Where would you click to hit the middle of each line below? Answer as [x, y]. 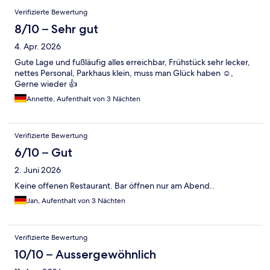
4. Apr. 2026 [38, 46]
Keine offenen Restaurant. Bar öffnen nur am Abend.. [115, 185]
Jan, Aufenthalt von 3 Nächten [76, 200]
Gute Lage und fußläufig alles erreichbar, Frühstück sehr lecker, [132, 62]
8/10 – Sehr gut [56, 29]
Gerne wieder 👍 [46, 83]
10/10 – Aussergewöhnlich [85, 254]
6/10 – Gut [43, 152]
